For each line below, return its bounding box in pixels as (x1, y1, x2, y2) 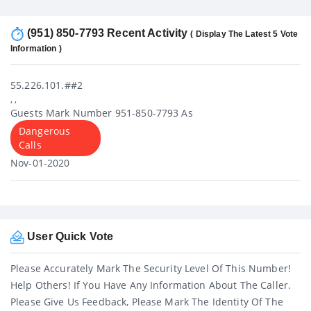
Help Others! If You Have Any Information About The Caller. (10, 278, 292, 292)
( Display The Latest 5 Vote (190, 29, 299, 40)
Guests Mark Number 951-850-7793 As (10, 106, 193, 120)
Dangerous (19, 124, 71, 138)
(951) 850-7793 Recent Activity (24, 27, 191, 40)
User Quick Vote (24, 230, 114, 243)
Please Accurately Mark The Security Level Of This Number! (10, 262, 291, 276)
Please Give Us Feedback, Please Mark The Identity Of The (10, 295, 283, 309)
